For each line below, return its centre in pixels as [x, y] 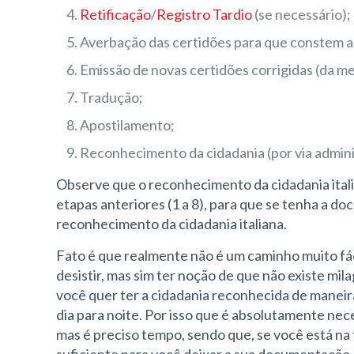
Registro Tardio [205, 14]
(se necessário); [302, 14]
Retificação [116, 14]
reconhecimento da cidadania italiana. [172, 224]
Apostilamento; [128, 125]
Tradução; [112, 97]
